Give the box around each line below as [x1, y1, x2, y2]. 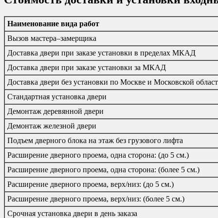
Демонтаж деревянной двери [7, 107, 104, 115]
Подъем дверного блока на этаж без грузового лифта [7, 136, 183, 145]
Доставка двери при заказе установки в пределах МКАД [7, 48, 196, 57]
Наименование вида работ [7, 19, 99, 28]
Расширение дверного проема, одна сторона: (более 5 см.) [7, 165, 200, 174]
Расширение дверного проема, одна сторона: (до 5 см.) [7, 150, 189, 159]
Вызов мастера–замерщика [7, 34, 96, 42]
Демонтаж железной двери [7, 121, 96, 130]
